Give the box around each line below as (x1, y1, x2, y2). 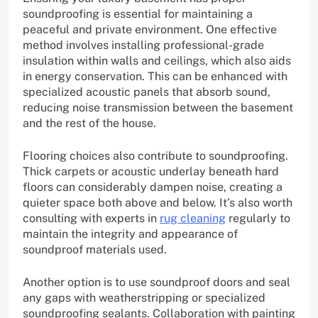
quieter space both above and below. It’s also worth (23, 195, 292, 209)
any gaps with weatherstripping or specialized (23, 290, 265, 305)
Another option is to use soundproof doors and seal (23, 275, 290, 289)
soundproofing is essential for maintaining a (23, 6, 253, 21)
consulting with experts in (23, 211, 160, 225)
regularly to (226, 211, 290, 225)
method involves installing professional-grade (23, 38, 264, 52)
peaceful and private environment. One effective (23, 22, 277, 36)
